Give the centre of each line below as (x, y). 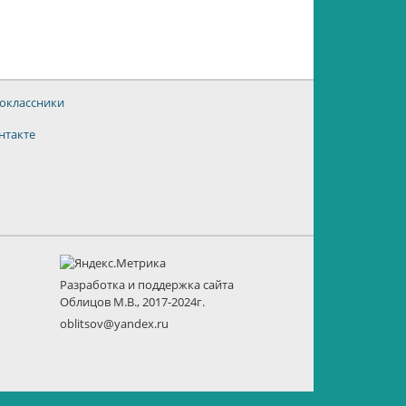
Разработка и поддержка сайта (147, 285)
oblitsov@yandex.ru (114, 324)
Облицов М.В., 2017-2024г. (132, 302)
